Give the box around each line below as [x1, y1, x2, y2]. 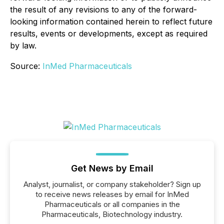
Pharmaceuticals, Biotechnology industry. [41, 209, 182, 219]
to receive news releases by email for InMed [35, 189, 189, 199]
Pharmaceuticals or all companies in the [44, 199, 180, 209]
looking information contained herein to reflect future [10, 16, 212, 26]
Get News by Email [70, 163, 153, 173]
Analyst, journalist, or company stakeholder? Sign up [23, 179, 201, 189]
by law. [10, 40, 36, 50]
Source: [10, 61, 42, 71]
